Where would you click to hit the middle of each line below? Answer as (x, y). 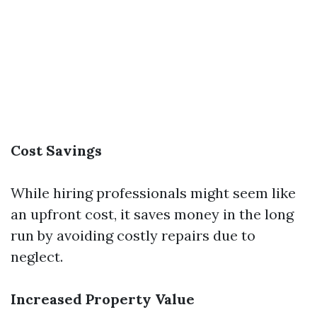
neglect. (37, 257)
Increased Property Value (103, 299)
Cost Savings (56, 150)
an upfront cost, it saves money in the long (152, 214)
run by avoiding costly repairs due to (133, 235)
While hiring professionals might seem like (153, 193)
